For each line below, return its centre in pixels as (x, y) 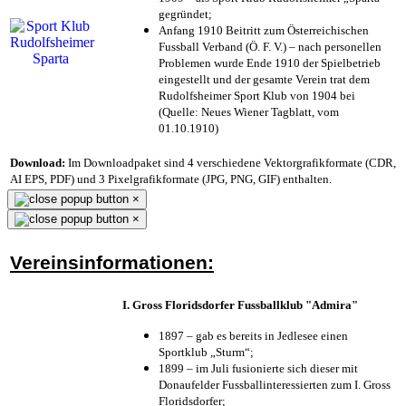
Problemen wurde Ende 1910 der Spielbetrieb (270, 63)
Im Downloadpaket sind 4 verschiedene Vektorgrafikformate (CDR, (231, 162)
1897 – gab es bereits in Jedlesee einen (253, 335)
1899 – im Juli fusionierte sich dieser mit (258, 368)
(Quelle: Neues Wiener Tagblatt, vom (249, 111)
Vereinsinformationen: (112, 262)
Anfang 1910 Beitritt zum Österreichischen (264, 30)
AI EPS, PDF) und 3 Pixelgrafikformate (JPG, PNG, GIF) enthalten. (171, 179)
